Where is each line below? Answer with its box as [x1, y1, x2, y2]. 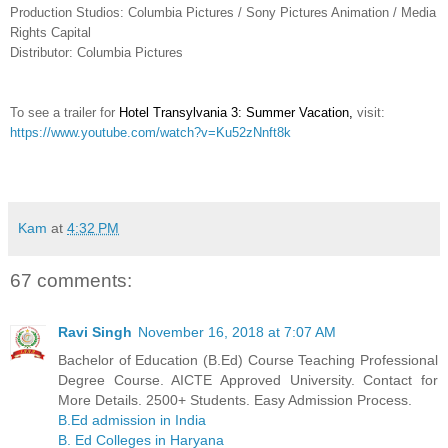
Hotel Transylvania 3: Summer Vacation [119, 104, 349, 120]
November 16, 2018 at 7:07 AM [138, 324, 336, 341]
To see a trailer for [10, 104, 119, 120]
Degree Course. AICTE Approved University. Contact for [58, 372, 438, 389]
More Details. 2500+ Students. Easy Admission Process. [58, 392, 412, 409]
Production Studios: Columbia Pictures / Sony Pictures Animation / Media [10, 4, 436, 20]
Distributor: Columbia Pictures [10, 44, 183, 60]
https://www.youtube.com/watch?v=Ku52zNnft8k [10, 124, 291, 140]
